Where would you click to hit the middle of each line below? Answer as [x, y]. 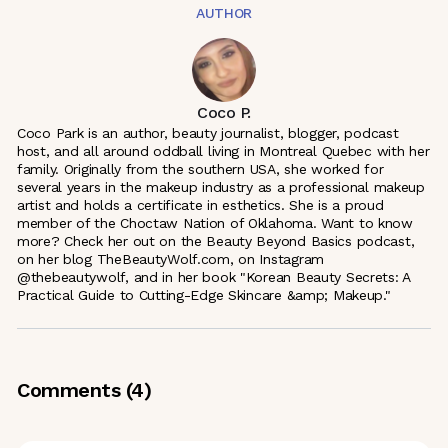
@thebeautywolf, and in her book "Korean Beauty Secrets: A [214, 277]
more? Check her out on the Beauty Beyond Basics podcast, [216, 241]
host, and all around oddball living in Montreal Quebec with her [223, 151]
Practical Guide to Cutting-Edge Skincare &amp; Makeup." [204, 295]
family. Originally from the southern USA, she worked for [200, 169]
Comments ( [74, 390]
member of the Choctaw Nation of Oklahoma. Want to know [215, 223]
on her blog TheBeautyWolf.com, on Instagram [170, 259]
